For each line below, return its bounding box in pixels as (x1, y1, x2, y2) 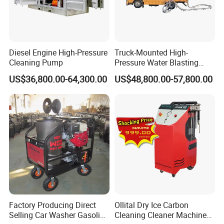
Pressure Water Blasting (114, 57, 198, 68)
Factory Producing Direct (9, 199, 96, 211)
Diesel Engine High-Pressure (9, 47, 108, 58)
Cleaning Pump (9, 57, 63, 68)
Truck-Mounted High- (114, 47, 188, 58)
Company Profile (14, 171, 66, 181)
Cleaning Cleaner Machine (114, 209, 206, 221)
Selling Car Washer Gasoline (9, 209, 109, 221)
